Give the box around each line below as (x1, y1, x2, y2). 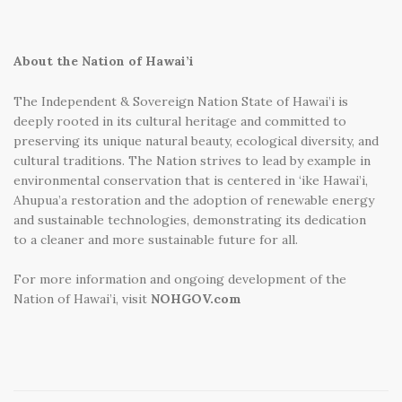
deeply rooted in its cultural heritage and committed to (13, 112, 346, 129)
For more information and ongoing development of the (13, 271, 346, 288)
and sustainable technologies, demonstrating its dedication (13, 211, 366, 228)
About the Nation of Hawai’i (13, 52, 194, 69)
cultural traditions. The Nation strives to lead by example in (13, 152, 371, 169)
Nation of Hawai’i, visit (13, 291, 151, 308)
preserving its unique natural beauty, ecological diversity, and (13, 132, 379, 149)
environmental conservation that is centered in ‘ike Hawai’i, (13, 171, 368, 188)
